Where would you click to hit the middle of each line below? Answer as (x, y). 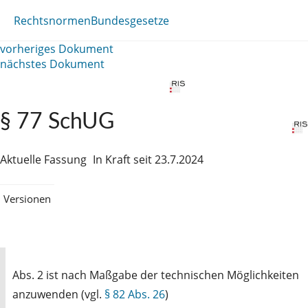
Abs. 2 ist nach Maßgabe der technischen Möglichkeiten (156, 275)
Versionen (27, 198)
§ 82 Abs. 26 (135, 294)
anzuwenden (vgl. (58, 294)
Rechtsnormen (52, 20)
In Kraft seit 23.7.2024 (148, 159)
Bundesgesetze (130, 20)
